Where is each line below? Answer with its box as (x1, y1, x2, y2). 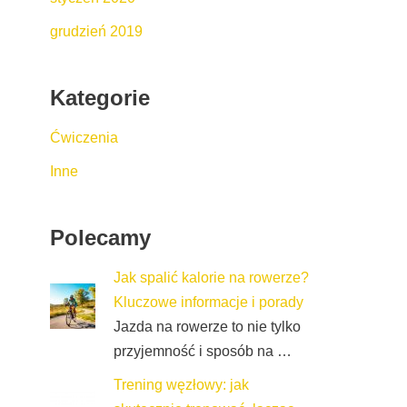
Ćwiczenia (50, 129, 118, 145)
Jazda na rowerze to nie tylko (114, 318, 301, 334)
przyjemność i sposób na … (114, 342, 292, 359)
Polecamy (50, 224, 151, 250)
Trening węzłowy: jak (114, 376, 249, 392)
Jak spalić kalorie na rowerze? (114, 269, 309, 285)
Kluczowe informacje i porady (114, 293, 303, 310)
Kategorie (50, 84, 150, 110)
